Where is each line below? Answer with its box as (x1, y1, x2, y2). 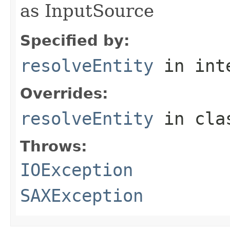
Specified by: (20, 31, 130, 49)
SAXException (20, 185, 143, 206)
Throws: (20, 137, 87, 155)
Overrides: (20, 84, 108, 102)
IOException (20, 159, 133, 180)
